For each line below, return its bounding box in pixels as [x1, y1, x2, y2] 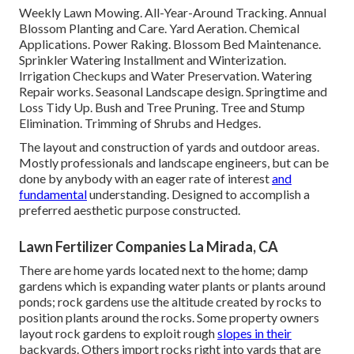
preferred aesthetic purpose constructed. [19, 202, 240, 218]
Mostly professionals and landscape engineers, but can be [19, 155, 329, 171]
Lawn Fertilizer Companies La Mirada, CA [19, 238, 278, 256]
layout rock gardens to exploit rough [19, 326, 217, 341]
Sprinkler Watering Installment [19, 52, 184, 68]
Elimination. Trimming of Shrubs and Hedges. [19, 115, 261, 131]
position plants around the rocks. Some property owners [19, 310, 319, 326]
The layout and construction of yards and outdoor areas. [19, 139, 319, 155]
